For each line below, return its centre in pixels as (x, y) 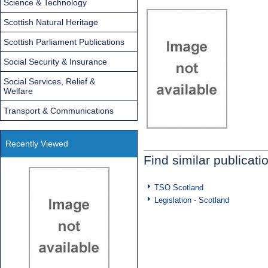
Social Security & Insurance (55, 61)
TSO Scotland (179, 188)
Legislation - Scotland (192, 200)
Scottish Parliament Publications (64, 42)
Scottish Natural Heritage (51, 22)
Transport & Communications (59, 110)
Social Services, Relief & (49, 81)
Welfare (18, 91)
